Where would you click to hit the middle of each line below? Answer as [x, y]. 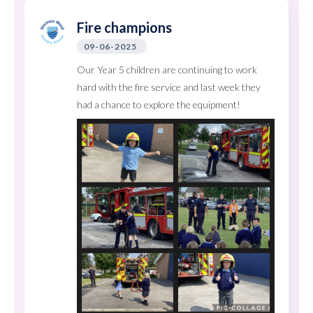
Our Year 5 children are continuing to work [167, 69]
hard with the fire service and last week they [169, 87]
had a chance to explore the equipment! [159, 104]
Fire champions [124, 27]
